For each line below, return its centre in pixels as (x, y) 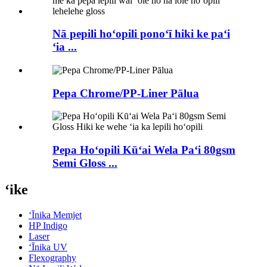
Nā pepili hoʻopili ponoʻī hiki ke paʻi (141, 34)
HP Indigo (48, 225)
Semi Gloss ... (85, 163)
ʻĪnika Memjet (55, 215)
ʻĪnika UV (48, 247)
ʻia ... (65, 47)
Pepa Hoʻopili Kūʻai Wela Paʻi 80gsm (144, 150)
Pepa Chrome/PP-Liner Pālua (126, 93)
